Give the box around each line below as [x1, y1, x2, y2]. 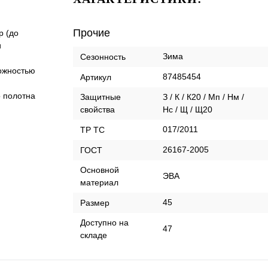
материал [80, 178, 118, 188]
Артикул [80, 72, 111, 83]
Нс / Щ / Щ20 [163, 105, 212, 115]
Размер [80, 198, 109, 208]
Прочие [73, 27, 110, 39]
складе [80, 230, 107, 240]
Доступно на [80, 218, 129, 228]
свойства [80, 105, 115, 115]
